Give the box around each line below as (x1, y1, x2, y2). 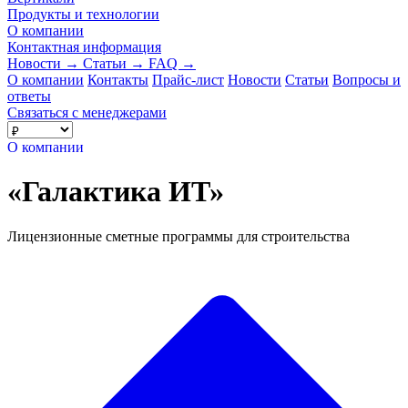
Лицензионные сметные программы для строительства (7, 228, 350, 244)
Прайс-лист (152, 71, 224, 87)
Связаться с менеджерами (7, 104, 167, 120)
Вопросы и (332, 71, 401, 87)
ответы (7, 87, 51, 104)
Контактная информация (7, 38, 161, 55)
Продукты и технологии (7, 5, 159, 22)
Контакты (87, 71, 148, 87)
